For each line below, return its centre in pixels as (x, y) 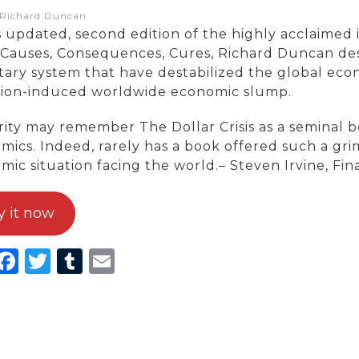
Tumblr (129, 260)
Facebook (80, 260)
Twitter (96, 260)
